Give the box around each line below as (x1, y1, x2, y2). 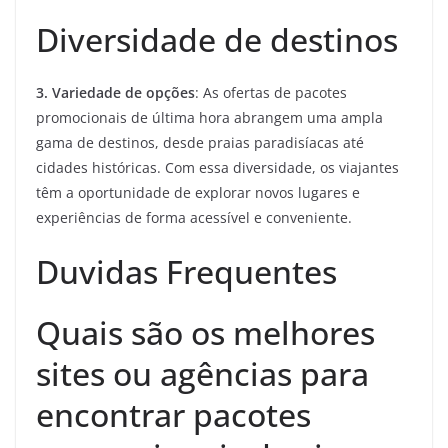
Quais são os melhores (36, 311, 375, 355)
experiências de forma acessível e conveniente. (36, 208, 352, 228)
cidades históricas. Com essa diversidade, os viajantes (36, 158, 399, 178)
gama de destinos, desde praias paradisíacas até (36, 133, 364, 153)
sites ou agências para (36, 352, 369, 396)
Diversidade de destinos (36, 18, 398, 62)
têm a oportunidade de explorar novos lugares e (36, 183, 360, 203)
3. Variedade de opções (36, 83, 195, 103)
